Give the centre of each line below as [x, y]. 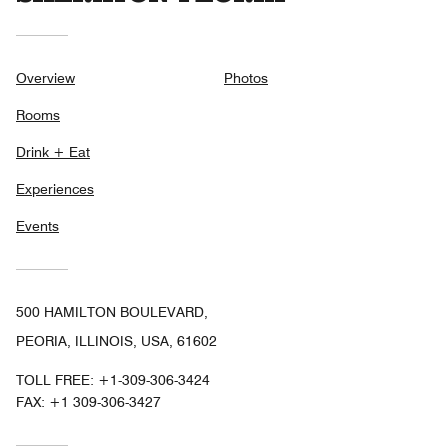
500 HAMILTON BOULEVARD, [112, 311]
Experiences [55, 188]
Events [37, 225]
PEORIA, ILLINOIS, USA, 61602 [116, 340]
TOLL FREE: [57, 379]
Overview [45, 77]
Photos [246, 77]
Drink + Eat [53, 151]
